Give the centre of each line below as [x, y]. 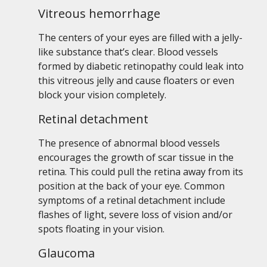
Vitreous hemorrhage [99, 13]
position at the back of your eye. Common [131, 186]
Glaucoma [66, 253]
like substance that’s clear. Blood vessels [128, 52]
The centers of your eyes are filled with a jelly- [140, 38]
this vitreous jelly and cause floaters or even [136, 80]
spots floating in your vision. [101, 229]
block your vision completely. [102, 95]
